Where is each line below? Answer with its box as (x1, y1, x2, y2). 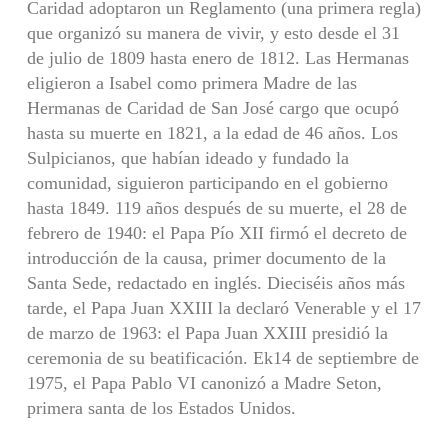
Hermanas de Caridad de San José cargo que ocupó (26, 97, 399, 118)
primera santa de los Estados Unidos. (26, 397, 296, 418)
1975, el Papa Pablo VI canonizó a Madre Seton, (26, 372, 382, 393)
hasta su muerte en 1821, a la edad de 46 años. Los (26, 122, 398, 143)
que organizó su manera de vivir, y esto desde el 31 (26, 22, 400, 43)
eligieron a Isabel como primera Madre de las (26, 72, 357, 93)
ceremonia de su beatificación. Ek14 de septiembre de (26, 347, 419, 368)
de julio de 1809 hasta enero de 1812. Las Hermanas (26, 47, 409, 68)
